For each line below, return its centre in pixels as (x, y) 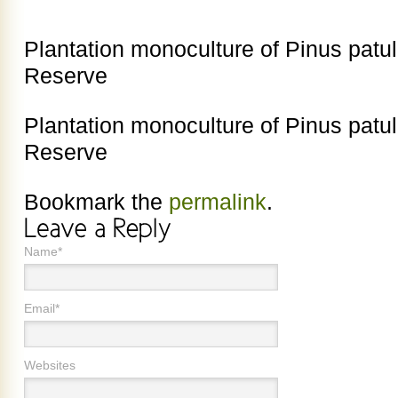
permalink (218, 202)
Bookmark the (96, 202)
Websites (50, 365)
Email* (42, 308)
